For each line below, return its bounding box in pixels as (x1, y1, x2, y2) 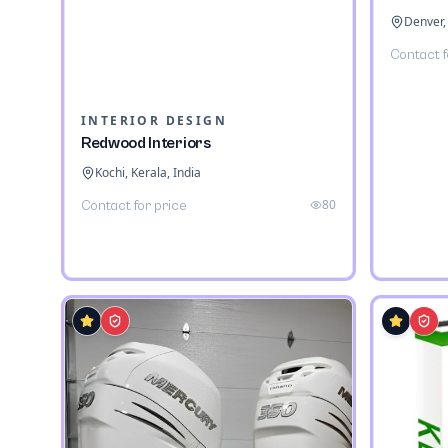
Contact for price (81, 198, 187, 215)
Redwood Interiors (81, 134, 211, 153)
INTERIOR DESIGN (81, 112, 227, 130)
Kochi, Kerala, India (95, 164, 201, 182)
